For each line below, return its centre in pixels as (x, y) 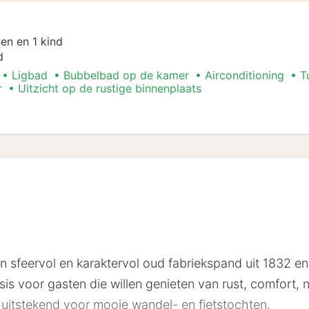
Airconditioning (245, 75)
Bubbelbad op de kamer (126, 75)
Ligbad (30, 75)
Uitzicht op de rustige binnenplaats (110, 88)
